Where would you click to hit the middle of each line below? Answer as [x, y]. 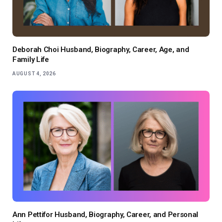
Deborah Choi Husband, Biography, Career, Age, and [101, 49]
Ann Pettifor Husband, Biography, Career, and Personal [106, 214]
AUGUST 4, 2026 [34, 73]
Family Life [31, 59]
